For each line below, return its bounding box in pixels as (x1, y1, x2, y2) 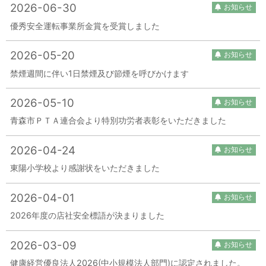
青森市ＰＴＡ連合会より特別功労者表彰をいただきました (10, 115, 227, 126)
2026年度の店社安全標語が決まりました (10, 210, 165, 221)
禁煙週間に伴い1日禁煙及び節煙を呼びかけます (10, 68, 189, 78)
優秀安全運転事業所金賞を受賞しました (10, 20, 160, 31)
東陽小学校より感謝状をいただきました (10, 163, 160, 173)
